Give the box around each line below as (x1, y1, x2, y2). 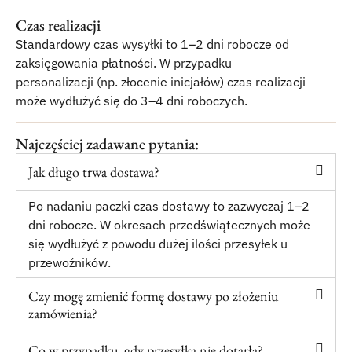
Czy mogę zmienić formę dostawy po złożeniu (28, 287, 278, 305)
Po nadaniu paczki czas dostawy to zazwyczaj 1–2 (28, 198, 310, 214)
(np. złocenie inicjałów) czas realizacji (97, 74, 306, 90)
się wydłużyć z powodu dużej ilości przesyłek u (28, 236, 288, 251)
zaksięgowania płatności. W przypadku (16, 55, 232, 71)
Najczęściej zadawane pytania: (16, 134, 199, 154)
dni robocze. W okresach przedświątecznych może (28, 217, 310, 233)
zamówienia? (28, 304, 97, 322)
